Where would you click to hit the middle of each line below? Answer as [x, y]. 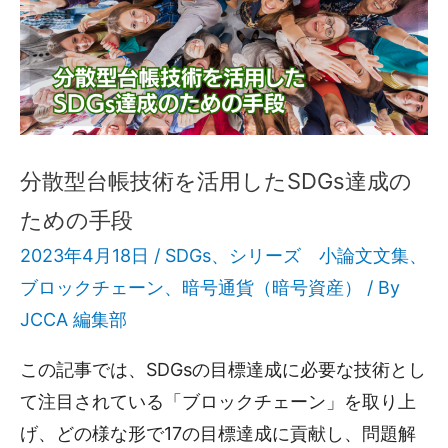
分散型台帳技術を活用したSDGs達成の [216, 181]
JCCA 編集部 [73, 320]
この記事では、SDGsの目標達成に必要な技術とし [223, 370]
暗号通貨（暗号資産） [272, 288]
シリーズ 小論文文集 [319, 256]
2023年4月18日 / [92, 256]
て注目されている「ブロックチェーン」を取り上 [218, 402]
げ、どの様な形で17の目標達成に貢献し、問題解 [218, 434]
